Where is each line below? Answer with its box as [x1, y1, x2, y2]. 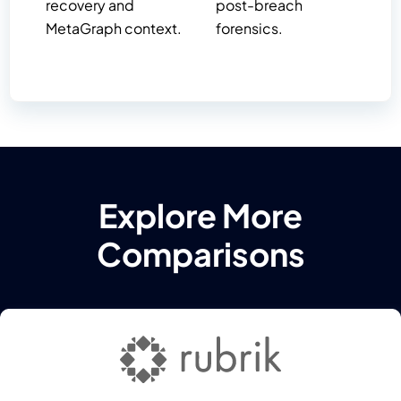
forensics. [216, 19, 284, 38]
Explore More [98, 195, 303, 236]
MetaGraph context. [46, 19, 182, 38]
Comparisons [96, 234, 305, 275]
